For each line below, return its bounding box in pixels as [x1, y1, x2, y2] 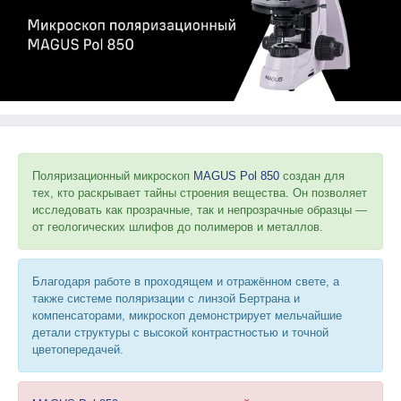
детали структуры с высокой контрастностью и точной [32, 326, 328, 339]
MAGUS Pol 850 [193, 169, 279, 183]
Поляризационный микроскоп [32, 169, 193, 183]
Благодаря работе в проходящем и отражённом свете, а [32, 275, 339, 288]
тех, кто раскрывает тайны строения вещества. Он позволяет [32, 186, 367, 200]
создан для [279, 169, 345, 183]
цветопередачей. [32, 343, 124, 356]
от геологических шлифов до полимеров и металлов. [32, 220, 323, 234]
